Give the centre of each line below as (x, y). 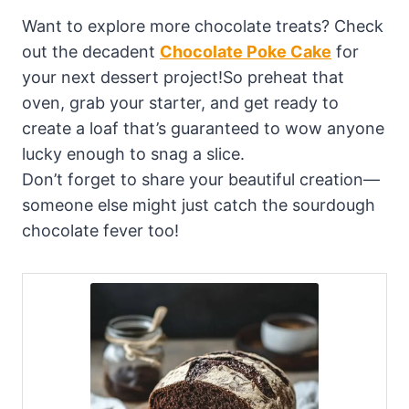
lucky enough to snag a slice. (133, 154)
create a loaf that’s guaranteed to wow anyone (203, 129)
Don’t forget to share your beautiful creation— (201, 180)
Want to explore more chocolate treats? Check (203, 26)
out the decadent (91, 52)
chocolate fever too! (100, 231)
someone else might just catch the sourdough (199, 205)
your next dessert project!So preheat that (183, 78)
